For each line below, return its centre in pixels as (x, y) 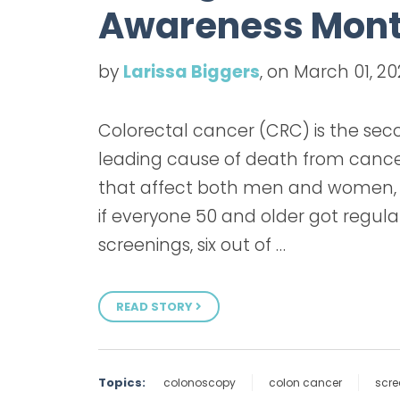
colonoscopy (200, 382)
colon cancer (305, 382)
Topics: (122, 382)
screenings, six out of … (192, 246)
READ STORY (156, 306)
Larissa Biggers (192, 71)
